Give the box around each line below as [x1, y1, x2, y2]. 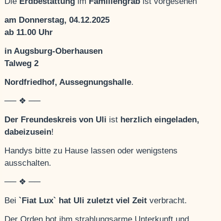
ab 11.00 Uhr [4, 28, 53, 37]
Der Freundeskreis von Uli [4, 115, 110, 125]
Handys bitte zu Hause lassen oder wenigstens [4, 146, 178, 156]
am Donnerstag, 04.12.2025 [4, 15, 110, 25]
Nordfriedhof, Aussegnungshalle [4, 77, 132, 87]
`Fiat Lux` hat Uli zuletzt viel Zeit [19, 196, 147, 206]
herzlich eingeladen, [120, 115, 200, 125]
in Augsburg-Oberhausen [4, 46, 103, 56]
